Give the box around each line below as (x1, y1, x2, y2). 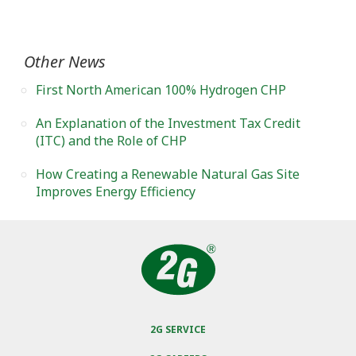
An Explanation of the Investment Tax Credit (36, 114, 300, 133)
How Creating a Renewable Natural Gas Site (36, 165, 300, 184)
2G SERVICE (150, 322, 206, 336)
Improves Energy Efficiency (36, 183, 195, 201)
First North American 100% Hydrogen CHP (36, 81, 286, 99)
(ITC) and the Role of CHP (36, 132, 187, 150)
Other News (24, 51, 106, 73)
